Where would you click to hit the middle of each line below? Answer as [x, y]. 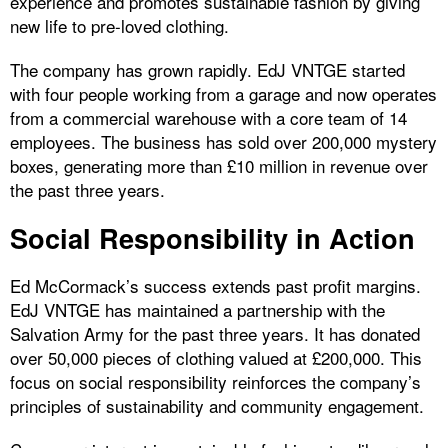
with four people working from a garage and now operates [223, 94]
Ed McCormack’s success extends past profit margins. [215, 286]
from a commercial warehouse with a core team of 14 [208, 118]
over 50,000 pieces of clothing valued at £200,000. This [216, 358]
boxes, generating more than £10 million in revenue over [219, 166]
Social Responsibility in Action [212, 238]
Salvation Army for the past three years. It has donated [215, 334]
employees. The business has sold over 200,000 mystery [223, 142]
